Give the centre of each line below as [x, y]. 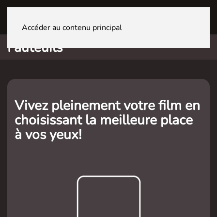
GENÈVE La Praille [96, 17]
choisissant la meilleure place [104, 120]
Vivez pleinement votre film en [107, 106]
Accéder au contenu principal [72, 28]
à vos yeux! [48, 135]
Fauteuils [35, 47]
